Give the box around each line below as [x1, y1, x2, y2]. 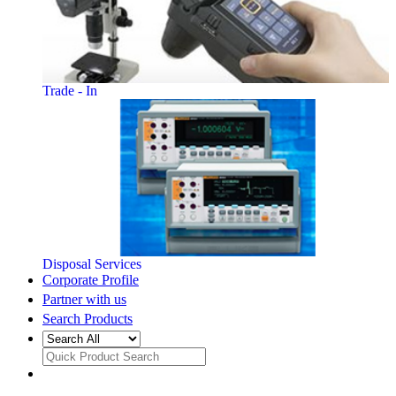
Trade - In [42, 82, 97, 98]
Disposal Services [42, 256, 141, 271]
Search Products [42, 311, 133, 327]
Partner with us [42, 292, 126, 308]
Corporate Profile [42, 272, 139, 287]
